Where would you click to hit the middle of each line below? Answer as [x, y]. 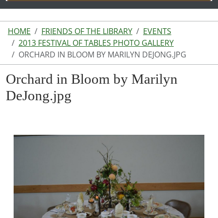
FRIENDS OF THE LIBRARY [87, 31]
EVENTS [157, 31]
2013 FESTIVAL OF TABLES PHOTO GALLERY [96, 43]
